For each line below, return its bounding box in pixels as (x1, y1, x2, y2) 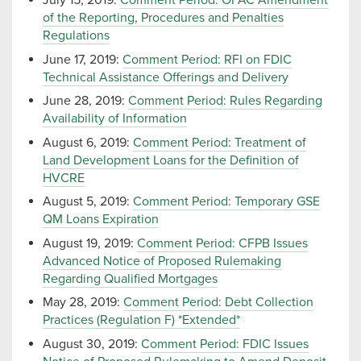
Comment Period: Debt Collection (123, 294, 313, 311)
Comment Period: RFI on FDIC (122, 51, 292, 68)
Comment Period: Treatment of (133, 134, 306, 151)
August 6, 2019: (43, 134, 133, 151)
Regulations (43, 27, 110, 44)
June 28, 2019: (43, 93, 128, 110)
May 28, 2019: (43, 294, 123, 311)
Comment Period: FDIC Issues (141, 335, 309, 352)
